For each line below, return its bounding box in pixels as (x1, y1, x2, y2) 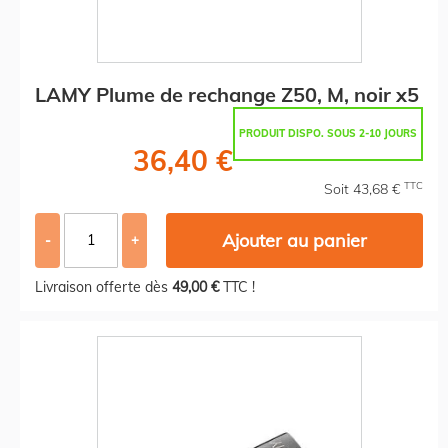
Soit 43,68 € (324, 179, 404, 198)
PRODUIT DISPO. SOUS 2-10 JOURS (239, 126, 417, 140)
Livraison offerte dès (35, 277, 172, 296)
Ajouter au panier (222, 228, 368, 252)
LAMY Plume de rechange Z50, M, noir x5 (35, 81, 419, 107)
